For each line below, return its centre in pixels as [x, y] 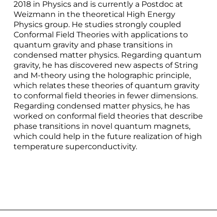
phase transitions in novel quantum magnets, [102, 126]
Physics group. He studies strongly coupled [97, 25]
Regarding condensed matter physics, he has [101, 106]
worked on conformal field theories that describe [108, 116]
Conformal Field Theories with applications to [101, 35]
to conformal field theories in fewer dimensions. [105, 96]
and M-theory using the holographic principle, [102, 76]
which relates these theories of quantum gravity [106, 86]
